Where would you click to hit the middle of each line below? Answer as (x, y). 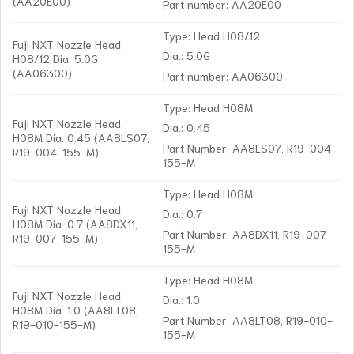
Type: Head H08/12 (212, 36)
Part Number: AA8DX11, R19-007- (248, 233)
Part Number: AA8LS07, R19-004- (250, 147)
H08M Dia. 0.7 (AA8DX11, (75, 224)
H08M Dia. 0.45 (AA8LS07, (81, 137)
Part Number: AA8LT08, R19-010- (248, 319)
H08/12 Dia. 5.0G (55, 58)
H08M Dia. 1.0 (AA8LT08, (75, 310)
